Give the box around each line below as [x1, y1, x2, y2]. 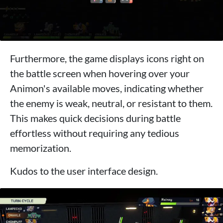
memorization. [10, 142, 71, 154]
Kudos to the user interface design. [10, 165, 158, 177]
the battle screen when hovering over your [10, 67, 190, 80]
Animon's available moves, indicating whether [10, 82, 204, 95]
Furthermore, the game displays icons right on [10, 52, 204, 65]
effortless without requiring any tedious [10, 127, 179, 139]
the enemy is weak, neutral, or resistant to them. [10, 97, 213, 110]
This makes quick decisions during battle [10, 112, 181, 124]
